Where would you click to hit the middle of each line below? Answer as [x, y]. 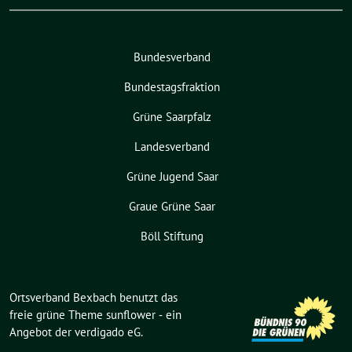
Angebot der [42, 332]
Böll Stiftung [172, 236]
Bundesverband [172, 57]
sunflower [131, 315]
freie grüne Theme [58, 315]
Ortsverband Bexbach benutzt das [93, 298]
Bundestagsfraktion [172, 87]
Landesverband [172, 147]
